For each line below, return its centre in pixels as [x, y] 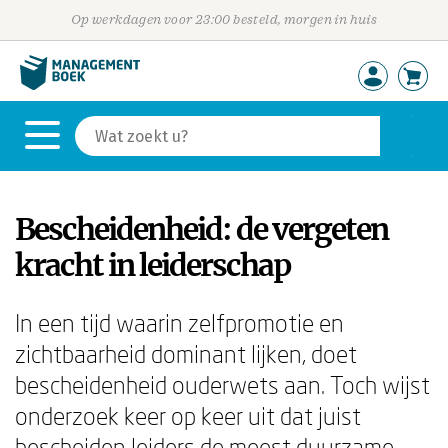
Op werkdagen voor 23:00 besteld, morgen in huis [224, 19]
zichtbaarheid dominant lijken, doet [186, 353]
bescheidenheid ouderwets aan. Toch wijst [222, 384]
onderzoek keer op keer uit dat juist [188, 415]
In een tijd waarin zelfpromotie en [179, 322]
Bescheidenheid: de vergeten [201, 229]
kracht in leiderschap [152, 265]
